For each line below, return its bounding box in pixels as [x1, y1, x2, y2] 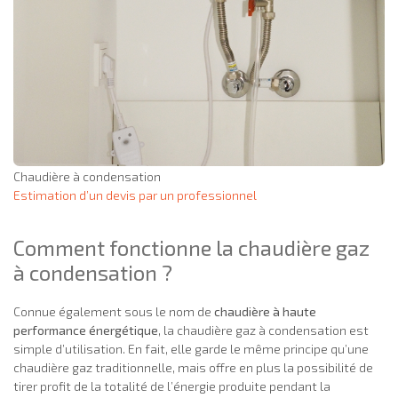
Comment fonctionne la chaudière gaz [13, 235, 370, 261]
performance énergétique [13, 322, 158, 338]
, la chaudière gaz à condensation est [158, 322, 369, 338]
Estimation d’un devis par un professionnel [13, 187, 257, 203]
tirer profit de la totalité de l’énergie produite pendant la [13, 378, 330, 394]
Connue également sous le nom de [13, 304, 214, 320]
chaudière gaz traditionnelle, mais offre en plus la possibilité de [13, 360, 373, 376]
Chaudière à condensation [13, 168, 161, 184]
